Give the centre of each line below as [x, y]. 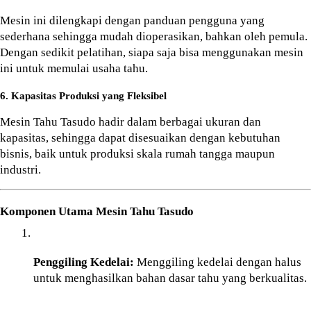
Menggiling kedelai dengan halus [218, 262]
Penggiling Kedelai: [84, 262]
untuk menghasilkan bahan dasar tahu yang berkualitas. [170, 278]
